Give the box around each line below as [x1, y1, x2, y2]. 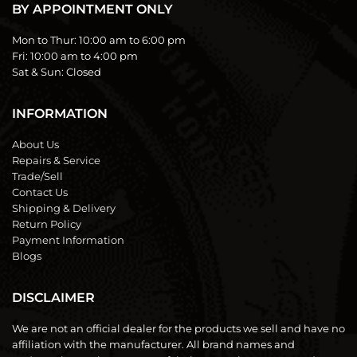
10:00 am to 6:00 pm [79, 33, 186, 47]
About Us [12, 138, 59, 151]
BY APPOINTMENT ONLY [12, 2, 173, 18]
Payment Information [12, 233, 124, 247]
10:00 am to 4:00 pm [30, 49, 138, 63]
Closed [66, 65, 101, 79]
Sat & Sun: [12, 65, 66, 79]
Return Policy [12, 218, 81, 231]
